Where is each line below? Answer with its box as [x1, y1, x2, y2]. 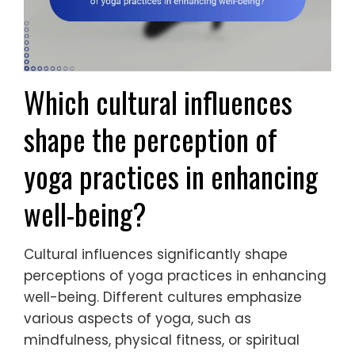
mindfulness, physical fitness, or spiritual [24, 330, 300, 350]
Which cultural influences [24, 80, 292, 124]
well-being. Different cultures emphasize [24, 288, 302, 307]
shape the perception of [24, 117, 277, 162]
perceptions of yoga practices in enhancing [24, 266, 326, 286]
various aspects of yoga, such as [24, 309, 251, 329]
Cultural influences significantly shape [24, 245, 288, 265]
